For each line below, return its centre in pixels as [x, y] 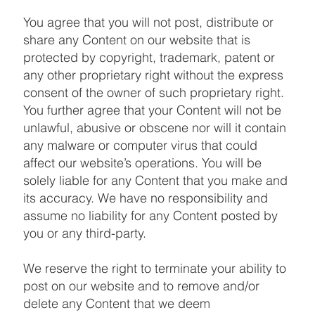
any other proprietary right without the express [153, 75]
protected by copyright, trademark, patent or [149, 57]
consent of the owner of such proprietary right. [153, 92]
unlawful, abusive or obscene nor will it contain [154, 127]
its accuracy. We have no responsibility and [145, 198]
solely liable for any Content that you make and [155, 180]
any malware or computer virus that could [140, 145]
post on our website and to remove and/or [141, 285]
